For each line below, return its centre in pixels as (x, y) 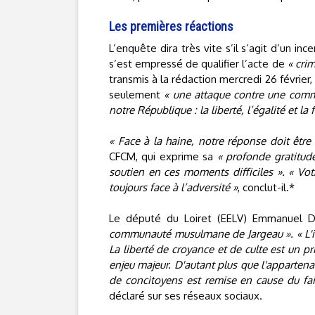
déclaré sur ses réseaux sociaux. (186, 296)
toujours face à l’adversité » (173, 187)
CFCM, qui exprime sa (163, 156)
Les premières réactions (171, 26)
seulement (137, 95)
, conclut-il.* (266, 187)
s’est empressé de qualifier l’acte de (198, 64)
